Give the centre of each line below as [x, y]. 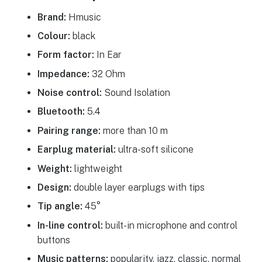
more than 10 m [134, 130]
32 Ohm [107, 74]
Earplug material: [76, 150]
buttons [54, 240]
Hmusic [83, 17]
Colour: [54, 36]
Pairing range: [69, 130]
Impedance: [63, 74]
